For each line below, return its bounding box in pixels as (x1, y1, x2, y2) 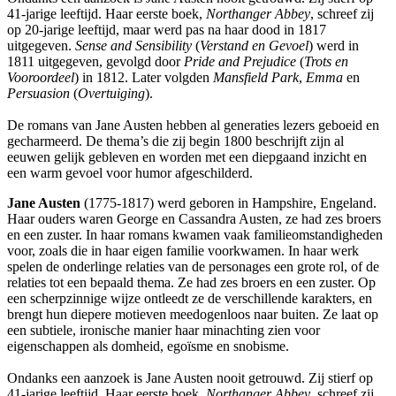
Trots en (304, 54, 348, 70)
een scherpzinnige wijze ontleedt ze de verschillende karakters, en (7, 291, 372, 307)
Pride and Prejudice (184, 54, 296, 70)
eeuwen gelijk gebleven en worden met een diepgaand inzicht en (7, 149, 367, 165)
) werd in (308, 38, 359, 54)
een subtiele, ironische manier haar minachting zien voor (7, 323, 320, 339)
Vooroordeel (7, 70, 74, 86)
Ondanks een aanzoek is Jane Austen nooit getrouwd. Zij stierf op (7, 370, 373, 386)
